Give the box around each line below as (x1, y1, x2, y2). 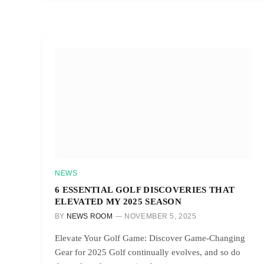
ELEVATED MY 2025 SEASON (55, 196, 182, 206)
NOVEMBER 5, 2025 (124, 212, 197, 220)
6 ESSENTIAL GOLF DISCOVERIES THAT (55, 184, 235, 194)
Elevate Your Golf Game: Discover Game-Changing (55, 233, 245, 243)
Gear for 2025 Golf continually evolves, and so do (55, 247, 240, 257)
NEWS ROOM (66, 212, 113, 220)
